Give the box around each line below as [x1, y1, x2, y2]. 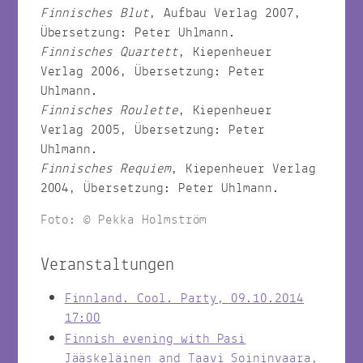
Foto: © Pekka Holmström [40, 207, 207, 232]
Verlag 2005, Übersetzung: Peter [40, 117, 266, 142]
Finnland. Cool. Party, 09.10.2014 [64, 286, 304, 310]
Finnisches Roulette [40, 98, 178, 122]
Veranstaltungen [40, 249, 174, 281]
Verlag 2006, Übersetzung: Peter [40, 59, 266, 83]
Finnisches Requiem [40, 156, 171, 181]
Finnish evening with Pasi [64, 327, 246, 351]
